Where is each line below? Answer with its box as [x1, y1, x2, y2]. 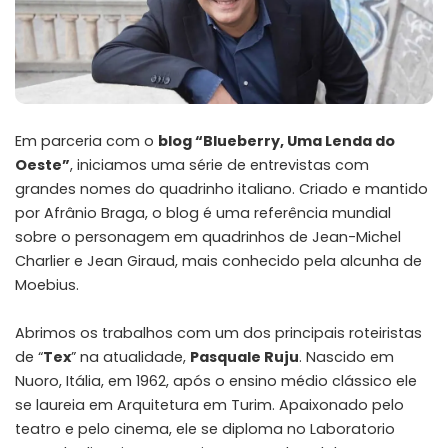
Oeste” [15, 154, 70, 175]
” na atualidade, [71, 346, 190, 367]
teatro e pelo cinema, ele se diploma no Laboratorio [15, 418, 395, 439]
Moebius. [15, 274, 79, 295]
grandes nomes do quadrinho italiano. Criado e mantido [15, 178, 428, 199]
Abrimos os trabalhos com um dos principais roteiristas [15, 322, 422, 343]
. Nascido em [299, 346, 394, 367]
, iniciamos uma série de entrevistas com [70, 154, 369, 175]
